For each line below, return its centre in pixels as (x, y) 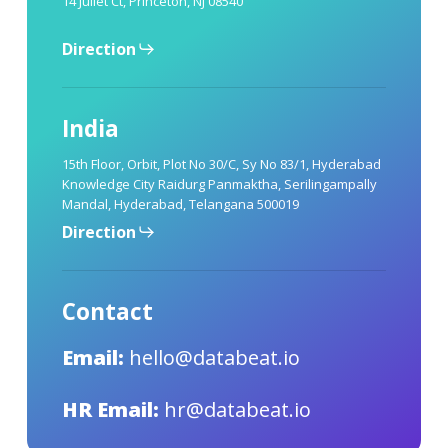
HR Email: (110, 409)
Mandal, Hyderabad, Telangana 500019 (180, 203)
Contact (107, 311)
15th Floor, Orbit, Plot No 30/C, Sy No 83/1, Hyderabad (221, 163)
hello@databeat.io (214, 357)
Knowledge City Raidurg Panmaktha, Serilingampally (219, 183)
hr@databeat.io (237, 409)
